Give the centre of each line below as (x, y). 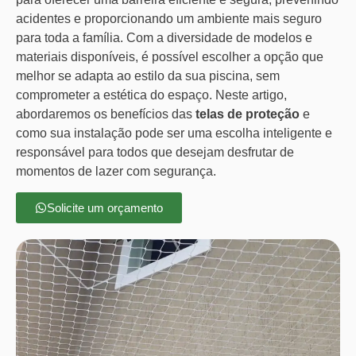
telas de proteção (248, 114)
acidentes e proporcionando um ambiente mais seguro (169, 18)
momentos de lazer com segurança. (116, 171)
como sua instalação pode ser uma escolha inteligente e (174, 133)
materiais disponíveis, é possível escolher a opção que (170, 56)
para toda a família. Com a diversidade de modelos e (164, 37)
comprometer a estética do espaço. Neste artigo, (151, 95)
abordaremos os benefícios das (106, 114)
